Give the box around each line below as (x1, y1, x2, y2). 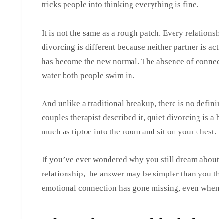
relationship (42, 169, 83, 179)
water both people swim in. (42, 70, 134, 80)
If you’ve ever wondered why (42, 155, 146, 165)
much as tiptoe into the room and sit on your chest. (42, 127, 216, 137)
